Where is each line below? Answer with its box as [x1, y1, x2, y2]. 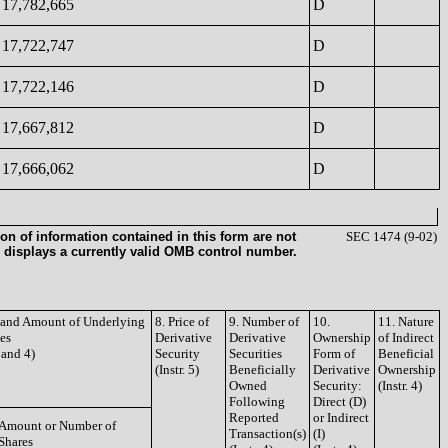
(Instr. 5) [155, 362, 199, 377]
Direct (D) [313, 394, 366, 409]
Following [229, 394, 285, 409]
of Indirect [378, 330, 434, 345]
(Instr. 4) [378, 378, 422, 393]
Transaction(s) [229, 426, 306, 441]
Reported [229, 410, 279, 425]
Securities [229, 346, 282, 361]
